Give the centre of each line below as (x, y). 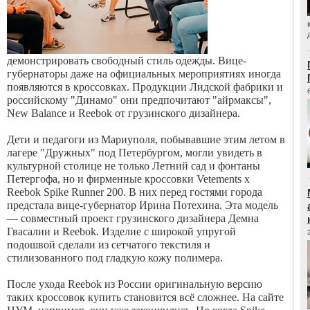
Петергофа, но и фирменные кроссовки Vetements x (128, 179)
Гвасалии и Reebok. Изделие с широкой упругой (121, 231)
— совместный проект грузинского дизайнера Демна (133, 218)
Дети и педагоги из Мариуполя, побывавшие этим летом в (146, 139)
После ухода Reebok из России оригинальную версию (135, 284)
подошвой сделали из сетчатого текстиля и (109, 245)
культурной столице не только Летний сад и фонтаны (134, 166)
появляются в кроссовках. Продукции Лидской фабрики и (145, 87)
